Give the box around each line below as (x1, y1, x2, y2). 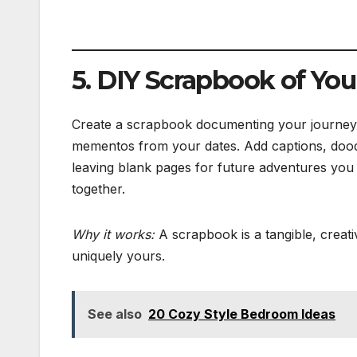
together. (72, 181, 125, 198)
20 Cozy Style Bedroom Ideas (148, 306, 335, 323)
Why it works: (72, 226, 155, 243)
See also (88, 306, 142, 323)
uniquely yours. (72, 248, 165, 265)
